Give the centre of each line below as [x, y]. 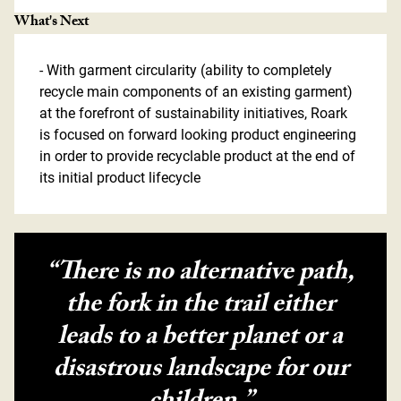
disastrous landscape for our [200, 371]
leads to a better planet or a [200, 339]
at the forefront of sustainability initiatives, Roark [194, 113]
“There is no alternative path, [200, 274]
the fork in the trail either [200, 307]
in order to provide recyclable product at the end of [198, 156]
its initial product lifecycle [120, 177]
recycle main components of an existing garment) [196, 91]
